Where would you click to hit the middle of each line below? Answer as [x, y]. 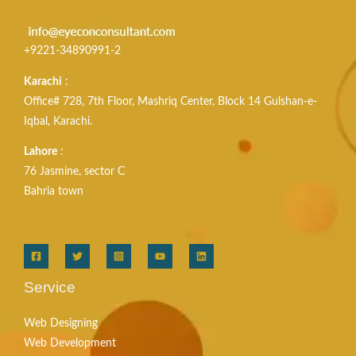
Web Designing [61, 323]
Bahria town [54, 192]
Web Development [70, 343]
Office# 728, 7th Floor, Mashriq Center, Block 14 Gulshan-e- [170, 101]
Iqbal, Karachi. [58, 121]
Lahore [41, 152]
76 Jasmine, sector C [74, 172]
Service [50, 287]
